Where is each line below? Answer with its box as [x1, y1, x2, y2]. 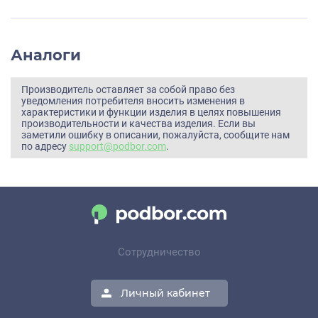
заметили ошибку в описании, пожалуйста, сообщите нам [21, 129, 290, 141]
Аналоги [11, 46, 81, 65]
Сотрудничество [117, 246, 201, 259]
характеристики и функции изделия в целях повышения [21, 106, 281, 119]
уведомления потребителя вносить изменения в [21, 95, 245, 107]
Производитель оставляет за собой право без [21, 84, 235, 96]
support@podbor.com [69, 141, 166, 153]
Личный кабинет [120, 287, 210, 300]
